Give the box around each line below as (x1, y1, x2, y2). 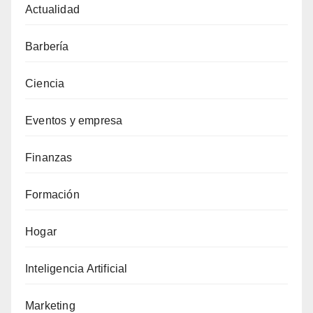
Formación (25, 189, 80, 201)
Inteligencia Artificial (25, 263, 128, 275)
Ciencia (25, 78, 65, 90)
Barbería (25, 41, 69, 53)
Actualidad (25, 3, 80, 16)
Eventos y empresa (25, 115, 123, 127)
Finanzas (25, 152, 73, 164)
